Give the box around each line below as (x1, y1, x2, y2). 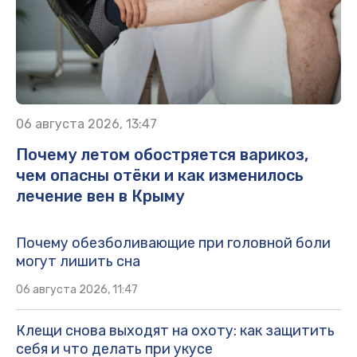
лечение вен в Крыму (16, 186, 184, 206)
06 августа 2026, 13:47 (16, 116, 157, 132)
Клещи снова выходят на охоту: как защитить (16, 322, 335, 340)
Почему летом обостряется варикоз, (16, 145, 308, 165)
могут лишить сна (16, 253, 140, 271)
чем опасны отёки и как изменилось (16, 166, 304, 186)
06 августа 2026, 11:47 (16, 283, 138, 297)
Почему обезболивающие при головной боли (16, 234, 331, 253)
